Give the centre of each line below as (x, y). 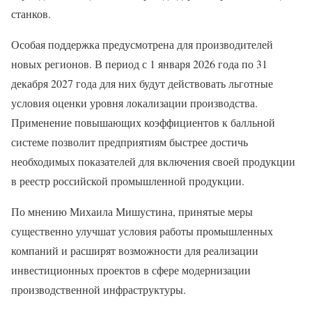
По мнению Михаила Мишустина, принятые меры (132, 212)
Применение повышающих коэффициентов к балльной (143, 123)
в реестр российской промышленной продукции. (128, 181)
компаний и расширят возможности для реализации (135, 251)
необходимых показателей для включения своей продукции (153, 162)
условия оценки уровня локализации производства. (134, 103)
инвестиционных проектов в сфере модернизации (131, 270)
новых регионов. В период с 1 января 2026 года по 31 (139, 64)
